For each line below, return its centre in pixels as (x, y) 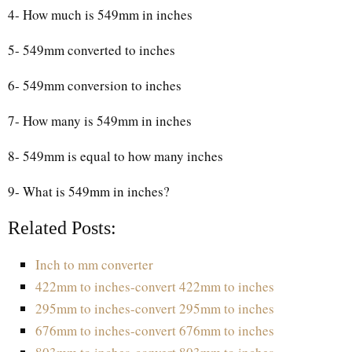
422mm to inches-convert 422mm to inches (155, 286)
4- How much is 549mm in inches (100, 14)
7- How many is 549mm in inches (100, 120)
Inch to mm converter (94, 264)
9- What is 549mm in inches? (91, 191)
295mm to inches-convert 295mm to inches (155, 308)
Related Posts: (62, 227)
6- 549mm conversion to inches (95, 85)
